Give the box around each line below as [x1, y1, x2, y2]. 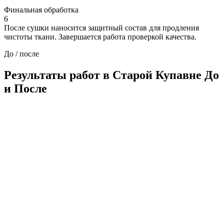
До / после [4, 49, 39, 58]
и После [4, 81, 47, 95]
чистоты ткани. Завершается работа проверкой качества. [4, 32, 196, 41]
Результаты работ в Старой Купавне [4, 68, 204, 81]
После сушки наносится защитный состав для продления [4, 23, 199, 32]
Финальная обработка [4, 5, 78, 14]
